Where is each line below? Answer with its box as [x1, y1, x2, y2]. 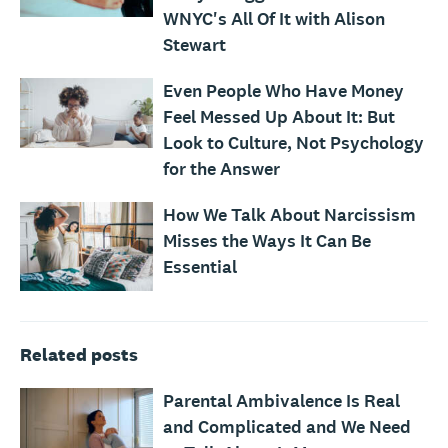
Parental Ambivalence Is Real [162, 388, 400, 413]
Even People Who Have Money [162, 79, 404, 104]
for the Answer [162, 157, 280, 182]
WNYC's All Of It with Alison [162, 7, 385, 32]
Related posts [20, 342, 138, 366]
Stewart [162, 33, 226, 58]
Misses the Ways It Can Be [162, 229, 371, 254]
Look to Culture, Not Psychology [162, 131, 424, 156]
